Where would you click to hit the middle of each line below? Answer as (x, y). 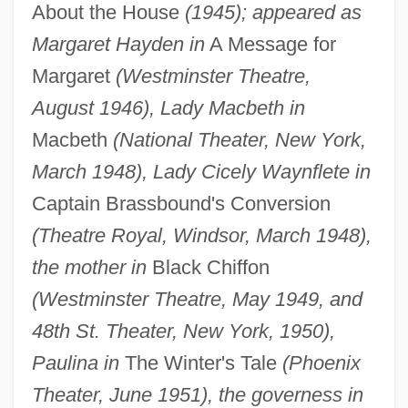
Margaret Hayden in (118, 44)
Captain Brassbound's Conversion (181, 203)
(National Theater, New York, (239, 139)
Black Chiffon (208, 267)
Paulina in (75, 362)
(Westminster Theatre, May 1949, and (197, 299)
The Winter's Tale (200, 362)
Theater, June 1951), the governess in (197, 394)
